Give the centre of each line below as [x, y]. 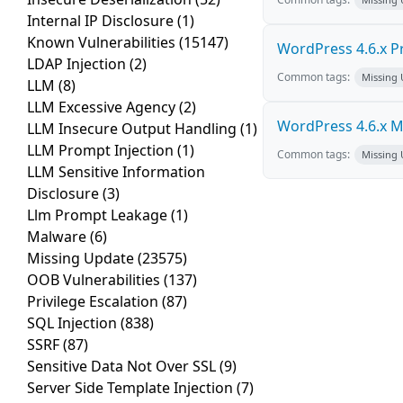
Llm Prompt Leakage [99, 215]
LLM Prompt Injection [102, 151]
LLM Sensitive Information [116, 172]
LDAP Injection [78, 64]
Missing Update [82, 259]
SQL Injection [74, 323]
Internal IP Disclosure [102, 21]
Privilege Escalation [94, 302]
